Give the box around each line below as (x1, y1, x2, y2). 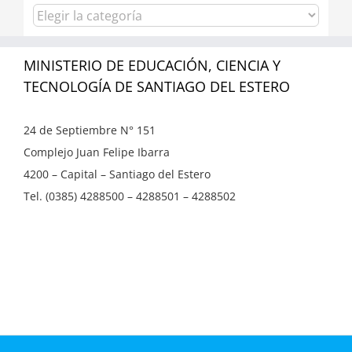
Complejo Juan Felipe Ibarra (24, 144, 170, 159)
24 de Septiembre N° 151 (24, 122, 156, 137)
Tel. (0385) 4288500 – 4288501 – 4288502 (24, 188, 236, 203)
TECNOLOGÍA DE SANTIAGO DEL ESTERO (24, 76, 290, 96)
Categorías (31, 5, 88, 21)
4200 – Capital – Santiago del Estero (24, 166, 211, 181)
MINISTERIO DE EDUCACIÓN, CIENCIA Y (24, 55, 280, 75)
